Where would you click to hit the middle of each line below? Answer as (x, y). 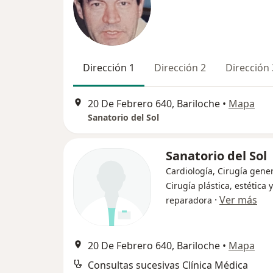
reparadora (189, 200)
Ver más (238, 200)
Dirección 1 (109, 68)
